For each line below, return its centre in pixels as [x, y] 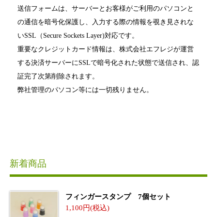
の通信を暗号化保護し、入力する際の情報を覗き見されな [106, 22]
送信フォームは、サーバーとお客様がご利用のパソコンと [106, 8]
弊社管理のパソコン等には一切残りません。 [85, 90]
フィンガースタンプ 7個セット [118, 196]
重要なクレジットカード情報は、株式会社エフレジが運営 [106, 49]
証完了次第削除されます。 [58, 76]
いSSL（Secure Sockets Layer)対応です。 [78, 35]
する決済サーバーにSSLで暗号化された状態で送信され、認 [108, 62]
